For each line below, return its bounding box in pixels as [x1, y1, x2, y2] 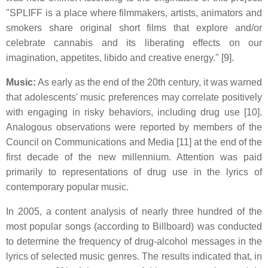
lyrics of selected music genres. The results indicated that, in [6, 251, 262, 261]
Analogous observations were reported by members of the [6, 122, 262, 132]
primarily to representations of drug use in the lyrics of [6, 167, 262, 177]
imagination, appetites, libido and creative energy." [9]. [6, 53, 234, 63]
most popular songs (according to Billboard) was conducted [6, 221, 262, 232]
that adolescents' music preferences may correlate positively [6, 92, 262, 102]
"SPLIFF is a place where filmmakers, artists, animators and [6, 8, 262, 18]
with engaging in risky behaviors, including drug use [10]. [6, 107, 262, 117]
